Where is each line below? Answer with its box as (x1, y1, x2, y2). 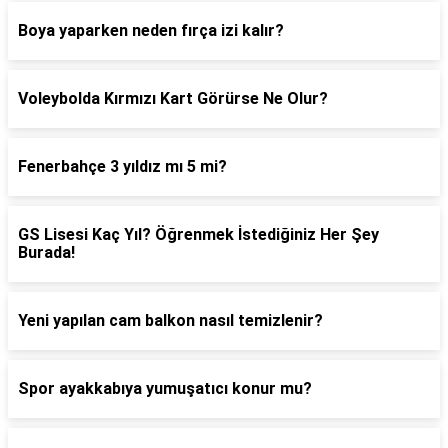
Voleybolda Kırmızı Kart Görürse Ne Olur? (18, 89, 328, 108)
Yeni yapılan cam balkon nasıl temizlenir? (18, 311, 323, 330)
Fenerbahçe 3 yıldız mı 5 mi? (18, 157, 227, 176)
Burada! (18, 243, 75, 262)
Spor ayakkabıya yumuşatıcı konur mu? (18, 379, 312, 398)
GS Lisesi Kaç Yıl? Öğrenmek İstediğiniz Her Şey (18, 225, 379, 244)
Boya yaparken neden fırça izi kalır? (18, 21, 284, 40)
